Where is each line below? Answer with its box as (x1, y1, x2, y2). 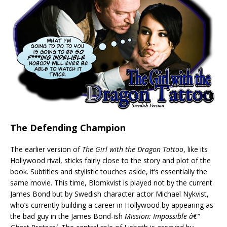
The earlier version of (10, 144, 82, 154)
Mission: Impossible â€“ (125, 211, 200, 221)
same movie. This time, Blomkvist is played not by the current (10, 177, 212, 187)
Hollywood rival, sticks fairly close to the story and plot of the (10, 155, 211, 165)
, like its (183, 144, 208, 154)
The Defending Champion (10, 121, 126, 134)
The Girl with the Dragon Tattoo (82, 144, 183, 154)
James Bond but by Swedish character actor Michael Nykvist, (10, 188, 209, 199)
